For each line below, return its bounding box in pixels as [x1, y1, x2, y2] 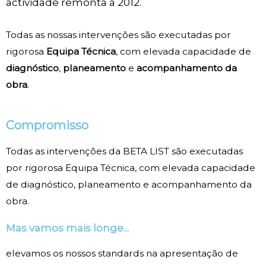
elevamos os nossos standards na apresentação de [6, 248, 238, 259]
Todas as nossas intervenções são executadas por [6, 28, 231, 40]
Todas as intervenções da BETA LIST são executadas [6, 145, 243, 157]
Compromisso [6, 118, 88, 133]
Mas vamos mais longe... [6, 222, 131, 235]
